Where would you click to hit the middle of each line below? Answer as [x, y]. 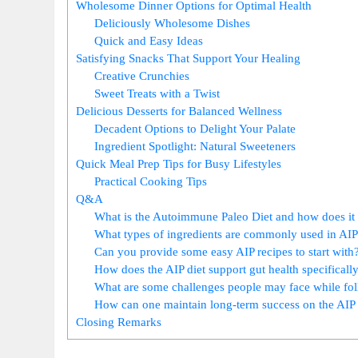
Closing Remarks [119, 321]
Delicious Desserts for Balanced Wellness [179, 110]
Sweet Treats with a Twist [157, 93]
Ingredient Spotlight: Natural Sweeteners [195, 145]
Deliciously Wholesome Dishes [172, 22]
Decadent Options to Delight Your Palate [195, 128]
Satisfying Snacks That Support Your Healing [189, 58]
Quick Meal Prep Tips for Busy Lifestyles [179, 163]
